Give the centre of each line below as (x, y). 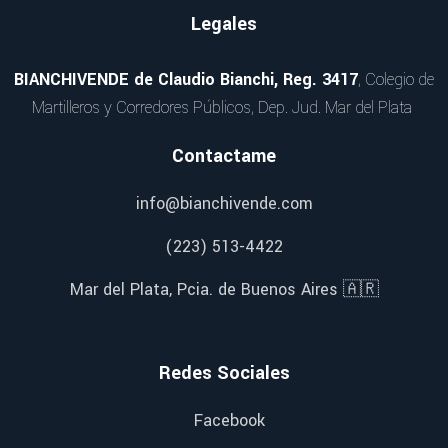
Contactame (224, 156)
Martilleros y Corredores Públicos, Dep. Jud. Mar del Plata (224, 108)
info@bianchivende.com (224, 204)
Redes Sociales (224, 373)
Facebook (229, 421)
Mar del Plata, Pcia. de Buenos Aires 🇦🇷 (224, 290)
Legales (224, 24)
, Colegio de (396, 80)
